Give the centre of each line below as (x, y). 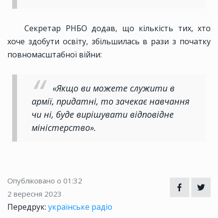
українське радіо (80, 207)
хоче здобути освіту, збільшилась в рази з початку (109, 42)
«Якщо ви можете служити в (114, 88)
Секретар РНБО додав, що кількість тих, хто (118, 28)
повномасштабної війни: (54, 55)
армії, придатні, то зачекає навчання (110, 101)
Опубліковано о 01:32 (45, 181)
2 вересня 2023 (35, 194)
